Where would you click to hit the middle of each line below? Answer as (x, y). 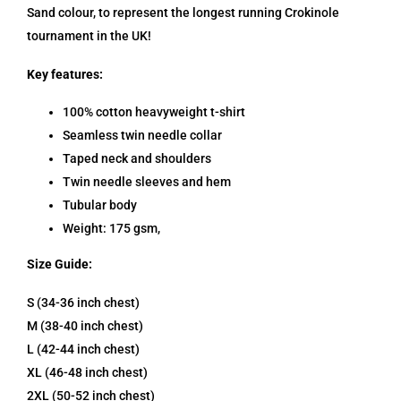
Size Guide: (61, 264)
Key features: (65, 74)
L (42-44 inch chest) (83, 350)
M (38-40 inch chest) (85, 326)
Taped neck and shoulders (137, 159)
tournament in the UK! (89, 35)
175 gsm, (133, 229)
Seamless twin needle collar (142, 136)
